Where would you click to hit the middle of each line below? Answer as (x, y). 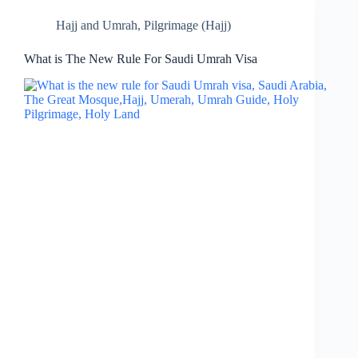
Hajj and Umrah (97, 26)
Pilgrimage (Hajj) (187, 26)
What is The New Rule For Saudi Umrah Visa (141, 59)
